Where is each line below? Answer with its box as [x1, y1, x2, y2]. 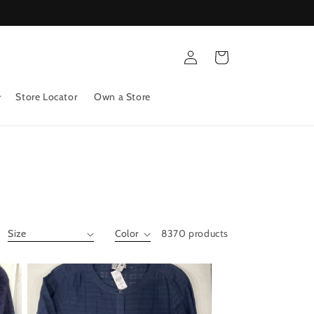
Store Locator [15, 90, 78, 104]
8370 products [161, 227, 228, 240]
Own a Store [94, 90, 151, 104]
